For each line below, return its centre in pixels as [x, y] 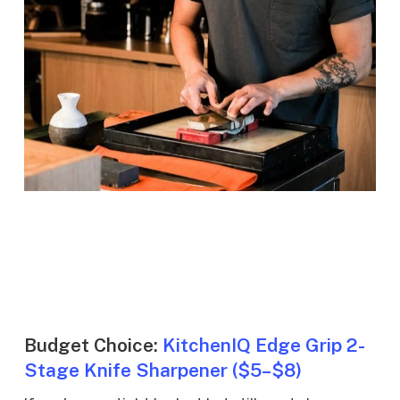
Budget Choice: [93, 345]
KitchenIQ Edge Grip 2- [263, 345]
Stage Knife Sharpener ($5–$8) [162, 370]
